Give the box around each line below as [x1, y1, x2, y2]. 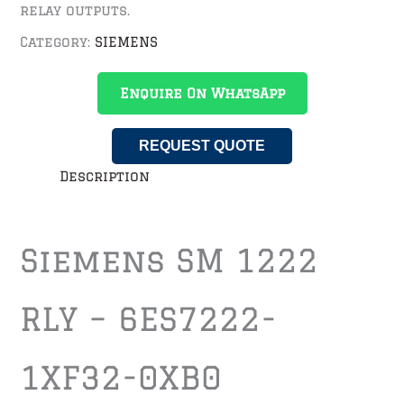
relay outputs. [20, 3, 131, 19]
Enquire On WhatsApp [119, 85, 285, 101]
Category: [20, 33, 96, 50]
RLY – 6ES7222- [20, 301, 278, 338]
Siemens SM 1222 [20, 243, 319, 280]
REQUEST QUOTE [139, 137, 265, 153]
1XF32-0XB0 [20, 360, 223, 397]
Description [60, 168, 151, 184]
